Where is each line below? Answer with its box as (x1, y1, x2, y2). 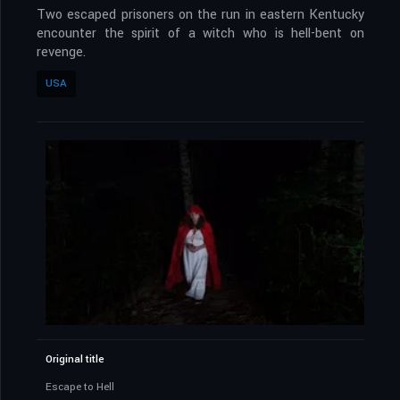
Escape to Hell (46, 379, 114, 396)
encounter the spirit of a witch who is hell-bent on (37, 24, 364, 44)
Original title (46, 352, 104, 368)
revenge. (37, 43, 86, 62)
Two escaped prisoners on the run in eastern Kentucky (37, 5, 364, 25)
